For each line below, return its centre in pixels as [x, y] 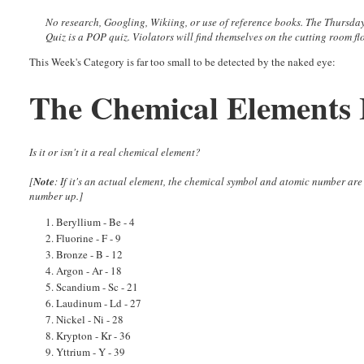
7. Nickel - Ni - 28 [85, 320]
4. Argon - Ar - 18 [84, 271]
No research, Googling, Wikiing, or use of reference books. [175, 22]
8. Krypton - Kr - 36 [89, 336]
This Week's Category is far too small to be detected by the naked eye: [183, 62]
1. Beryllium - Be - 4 [91, 222]
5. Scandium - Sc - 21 [92, 287]
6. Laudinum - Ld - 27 [94, 303]
